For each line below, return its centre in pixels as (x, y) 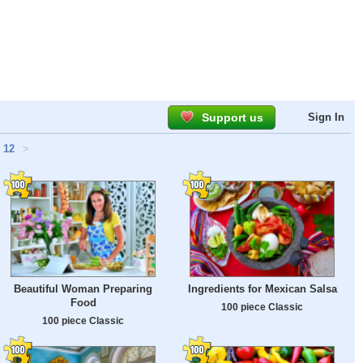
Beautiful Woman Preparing (83, 289)
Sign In (326, 117)
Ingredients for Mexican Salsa (262, 289)
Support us (233, 117)
